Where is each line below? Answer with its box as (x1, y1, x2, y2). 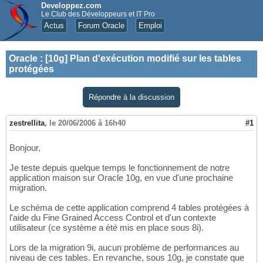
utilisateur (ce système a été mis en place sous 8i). (9, 222, 204, 233)
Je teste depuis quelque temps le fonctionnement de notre (9, 163, 230, 173)
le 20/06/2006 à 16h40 (49, 119, 126, 128)
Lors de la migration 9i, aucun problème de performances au (9, 242, 239, 253)
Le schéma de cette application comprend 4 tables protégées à (9, 203, 249, 213)
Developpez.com (41, 1, 102, 10)
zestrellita (9, 119, 45, 128)
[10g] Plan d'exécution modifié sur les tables (45, 53, 241, 63)
